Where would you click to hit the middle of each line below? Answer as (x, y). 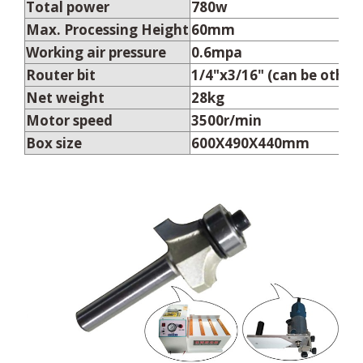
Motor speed (69, 120)
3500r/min (226, 120)
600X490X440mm (250, 143)
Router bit (61, 75)
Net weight (65, 97)
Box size (54, 143)
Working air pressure (96, 52)
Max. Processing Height (107, 29)
